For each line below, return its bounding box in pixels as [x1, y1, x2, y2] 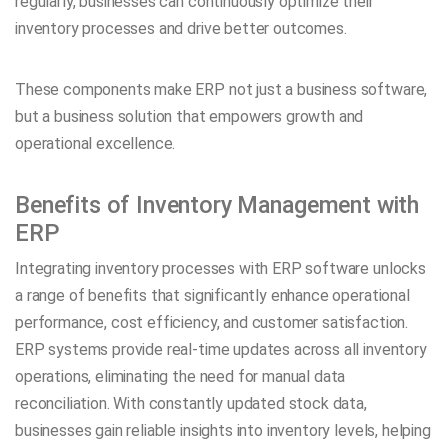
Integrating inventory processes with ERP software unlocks [15, 259, 426, 279]
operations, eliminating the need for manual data [15, 367, 346, 387]
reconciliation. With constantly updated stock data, [15, 394, 367, 414]
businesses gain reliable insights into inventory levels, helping [15, 421, 431, 441]
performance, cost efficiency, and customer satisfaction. [15, 313, 409, 333]
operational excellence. [15, 134, 176, 154]
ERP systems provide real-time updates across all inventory [15, 340, 427, 360]
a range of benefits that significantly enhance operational [15, 286, 410, 306]
